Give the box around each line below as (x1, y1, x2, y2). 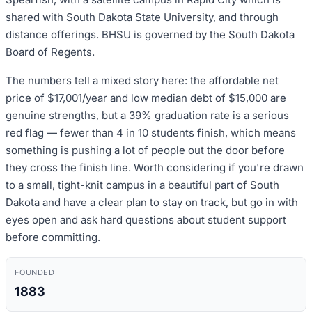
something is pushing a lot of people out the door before (6, 143, 285, 157)
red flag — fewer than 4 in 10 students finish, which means (6, 125, 296, 139)
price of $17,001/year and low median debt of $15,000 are (6, 91, 286, 104)
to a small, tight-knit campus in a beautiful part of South (6, 178, 279, 192)
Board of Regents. (6, 45, 95, 58)
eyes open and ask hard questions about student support (6, 212, 286, 226)
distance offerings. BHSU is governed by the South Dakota (6, 27, 295, 41)
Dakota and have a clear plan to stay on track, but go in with (6, 195, 298, 209)
